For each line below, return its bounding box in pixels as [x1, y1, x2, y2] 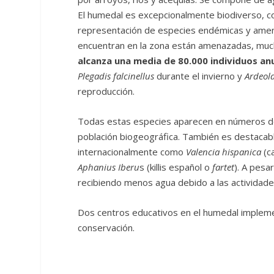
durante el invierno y [154, 70, 245, 83]
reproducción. [78, 85, 135, 98]
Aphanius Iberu [78, 161, 140, 174]
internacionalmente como [78, 146, 187, 158]
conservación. [78, 221, 135, 234]
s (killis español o [139, 161, 213, 174]
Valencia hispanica [186, 146, 262, 158]
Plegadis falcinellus [78, 70, 155, 83]
